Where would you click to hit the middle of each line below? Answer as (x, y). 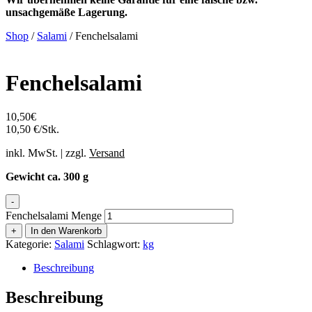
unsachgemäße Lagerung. (67, 13)
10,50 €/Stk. (32, 130)
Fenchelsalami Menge (54, 216)
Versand (107, 153)
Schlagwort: (115, 244)
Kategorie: (30, 244)
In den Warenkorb (66, 231)
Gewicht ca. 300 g (47, 177)
